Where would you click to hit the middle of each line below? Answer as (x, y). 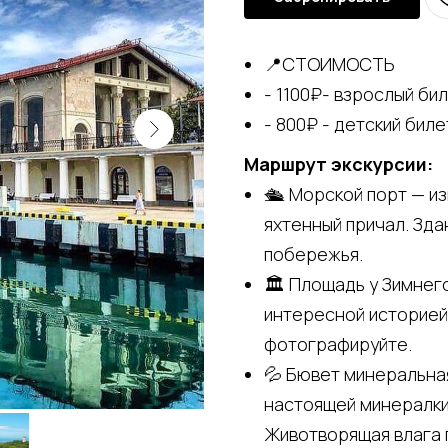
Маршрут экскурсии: (338, 163)
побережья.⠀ (320, 253)
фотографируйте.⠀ (344, 343)
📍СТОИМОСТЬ (329, 63)
